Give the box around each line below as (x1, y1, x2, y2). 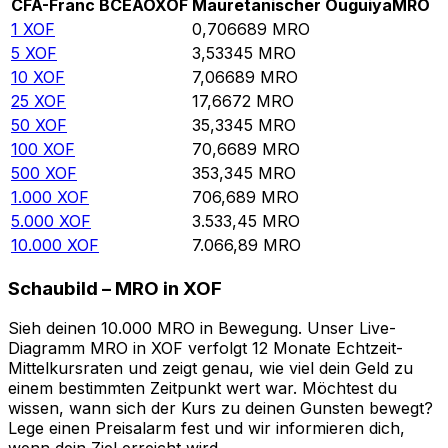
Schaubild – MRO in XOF (8, 276, 222, 300)
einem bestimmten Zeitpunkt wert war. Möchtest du (8, 378, 397, 399)
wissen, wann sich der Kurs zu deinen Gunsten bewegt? (8, 398, 433, 419)
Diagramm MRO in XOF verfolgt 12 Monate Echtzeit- (8, 338, 403, 359)
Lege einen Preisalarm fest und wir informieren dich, (8, 418, 405, 439)
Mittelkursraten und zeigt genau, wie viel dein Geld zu (8, 358, 413, 379)
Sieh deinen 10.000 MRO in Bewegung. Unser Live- (8, 318, 396, 339)
